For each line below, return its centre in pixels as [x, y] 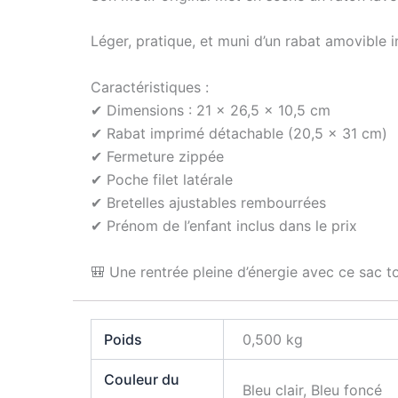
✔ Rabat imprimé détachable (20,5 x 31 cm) [239, 134]
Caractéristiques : [150, 88]
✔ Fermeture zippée [157, 157]
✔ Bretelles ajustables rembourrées [208, 203]
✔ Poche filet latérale [162, 180]
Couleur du [142, 379]
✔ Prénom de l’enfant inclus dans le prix [224, 226]
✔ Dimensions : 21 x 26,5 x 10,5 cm [211, 111]
